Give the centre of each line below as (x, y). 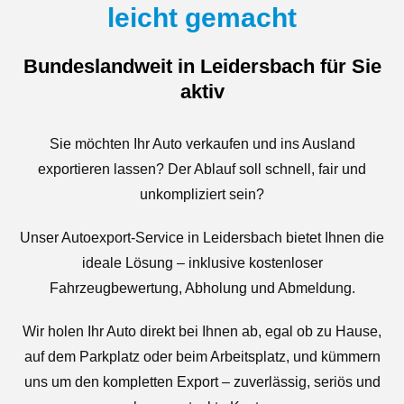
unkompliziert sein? (202, 194)
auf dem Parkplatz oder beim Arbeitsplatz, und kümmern (202, 357)
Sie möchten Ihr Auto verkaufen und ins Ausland (202, 144)
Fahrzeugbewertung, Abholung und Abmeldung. (202, 288)
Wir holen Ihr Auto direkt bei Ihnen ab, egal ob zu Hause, (202, 331)
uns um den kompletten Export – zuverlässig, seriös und (202, 382)
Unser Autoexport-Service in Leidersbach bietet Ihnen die (202, 238)
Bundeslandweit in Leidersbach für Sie (202, 66)
